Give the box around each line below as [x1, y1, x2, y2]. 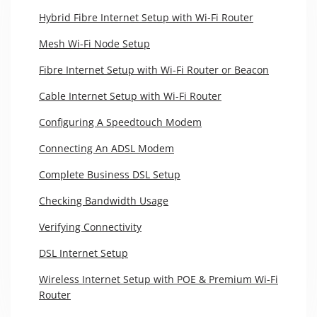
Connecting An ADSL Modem [39, 142, 174, 156]
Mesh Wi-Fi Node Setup [39, 37, 150, 51]
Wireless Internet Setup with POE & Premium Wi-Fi [39, 272, 278, 287]
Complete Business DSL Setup [39, 168, 180, 182]
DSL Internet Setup [39, 246, 128, 260]
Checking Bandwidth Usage [39, 194, 168, 208]
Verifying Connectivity [39, 220, 142, 234]
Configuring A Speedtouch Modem [39, 115, 202, 129]
